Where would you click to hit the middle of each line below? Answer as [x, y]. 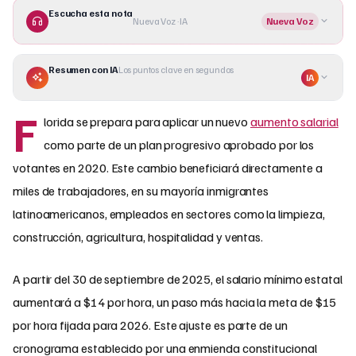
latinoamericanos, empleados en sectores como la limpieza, [169, 214]
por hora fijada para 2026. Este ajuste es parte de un [150, 325]
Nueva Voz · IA [161, 21]
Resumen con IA [83, 70]
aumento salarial [294, 122]
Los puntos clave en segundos [176, 70]
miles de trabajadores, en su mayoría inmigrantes [141, 191]
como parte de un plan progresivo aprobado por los [179, 145]
